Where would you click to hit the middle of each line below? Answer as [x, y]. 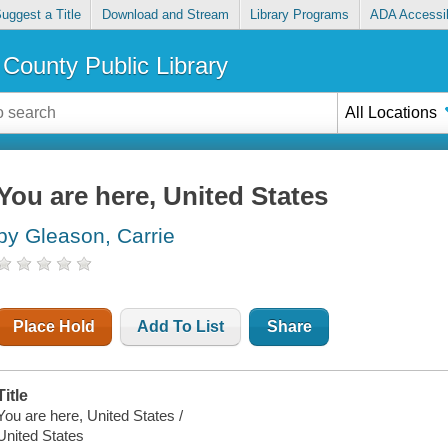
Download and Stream [165, 15]
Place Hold [54, 327]
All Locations [391, 112]
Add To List [181, 327]
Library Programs [300, 15]
